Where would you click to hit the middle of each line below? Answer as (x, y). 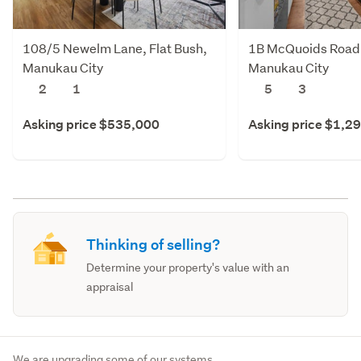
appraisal (110, 286)
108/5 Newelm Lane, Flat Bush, (115, 48)
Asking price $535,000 (91, 124)
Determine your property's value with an (188, 267)
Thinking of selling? (154, 244)
